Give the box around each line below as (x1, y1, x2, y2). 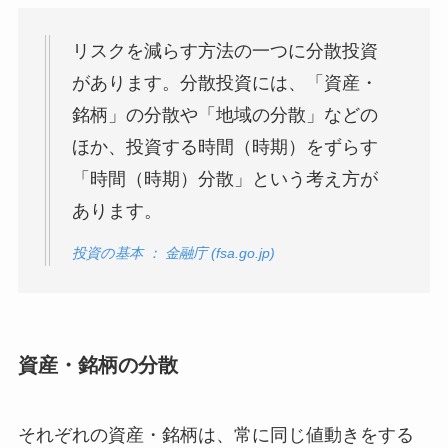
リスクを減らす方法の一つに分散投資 (71, 41, 378, 62)
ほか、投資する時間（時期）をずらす (71, 137, 378, 158)
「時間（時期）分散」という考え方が (71, 169, 378, 190)
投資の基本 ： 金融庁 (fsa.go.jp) (71, 245, 275, 262)
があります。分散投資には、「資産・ (71, 73, 378, 94)
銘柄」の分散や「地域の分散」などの (71, 105, 378, 126)
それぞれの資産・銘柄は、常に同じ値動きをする (17, 424, 414, 445)
